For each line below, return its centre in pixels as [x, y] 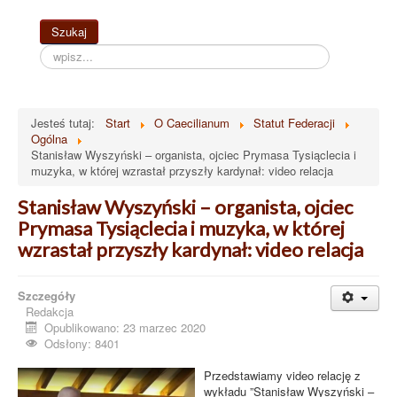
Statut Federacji [294, 122]
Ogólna [49, 138]
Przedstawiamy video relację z [282, 375]
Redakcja [50, 311]
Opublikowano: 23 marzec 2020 [125, 327]
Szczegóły [47, 295]
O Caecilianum [192, 122]
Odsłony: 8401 [82, 343]
